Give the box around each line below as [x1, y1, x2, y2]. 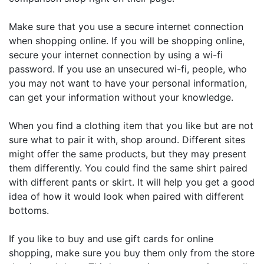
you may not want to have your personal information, [9, 77, 247, 89]
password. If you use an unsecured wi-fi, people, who [9, 63, 247, 75]
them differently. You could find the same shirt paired [9, 162, 247, 174]
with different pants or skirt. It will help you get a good [9, 176, 255, 188]
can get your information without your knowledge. [9, 91, 233, 103]
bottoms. [9, 204, 49, 216]
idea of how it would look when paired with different [9, 190, 244, 202]
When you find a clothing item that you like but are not [9, 120, 253, 131]
